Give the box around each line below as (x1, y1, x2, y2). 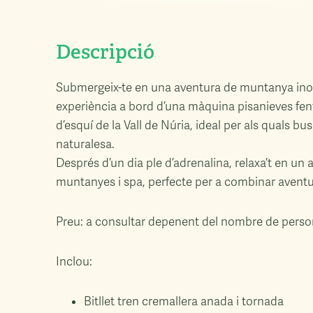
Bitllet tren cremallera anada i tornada (84, 294, 284, 309)
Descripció (56, 40, 154, 64)
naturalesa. (56, 137, 115, 152)
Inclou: (56, 254, 92, 269)
